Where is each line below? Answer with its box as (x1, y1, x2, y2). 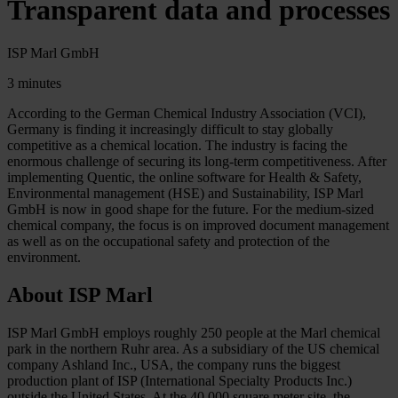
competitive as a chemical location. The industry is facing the (7, 138, 347, 154)
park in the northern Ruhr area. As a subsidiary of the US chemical (7, 341, 379, 357)
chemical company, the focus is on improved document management (7, 218, 389, 234)
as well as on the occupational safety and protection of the (7, 234, 330, 250)
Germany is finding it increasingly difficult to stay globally (7, 122, 333, 138)
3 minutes (7, 76, 61, 92)
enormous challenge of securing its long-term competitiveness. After (7, 154, 386, 170)
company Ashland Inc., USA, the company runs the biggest (7, 357, 340, 373)
